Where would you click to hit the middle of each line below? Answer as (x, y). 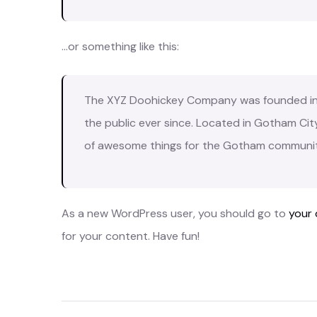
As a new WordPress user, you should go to (175, 213)
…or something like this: (120, 46)
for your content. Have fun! (131, 236)
